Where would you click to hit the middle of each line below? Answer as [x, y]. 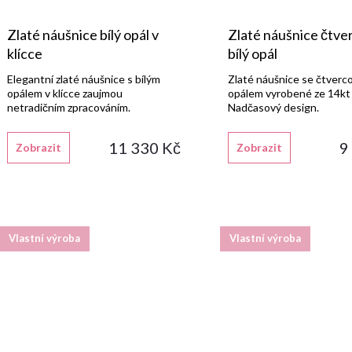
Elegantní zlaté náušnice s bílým [84, 79]
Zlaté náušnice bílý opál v [83, 34]
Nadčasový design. [274, 107]
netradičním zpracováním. [69, 107]
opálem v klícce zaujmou [65, 93]
